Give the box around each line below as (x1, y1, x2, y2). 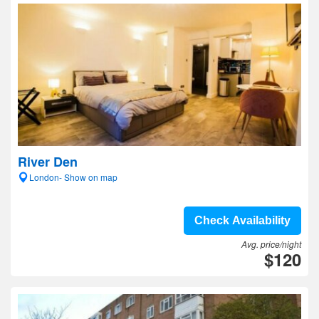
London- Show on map (29, 171, 117, 183)
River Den (18, 152, 78, 171)
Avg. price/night (241, 238, 301, 250)
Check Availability (194, 214, 291, 226)
